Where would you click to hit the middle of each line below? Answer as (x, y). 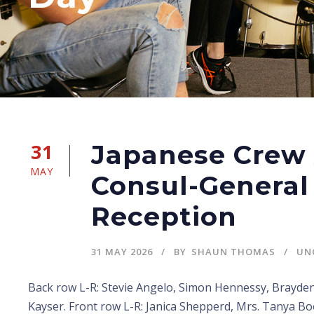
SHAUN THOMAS (233, 251)
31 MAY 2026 (122, 251)
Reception (164, 216)
